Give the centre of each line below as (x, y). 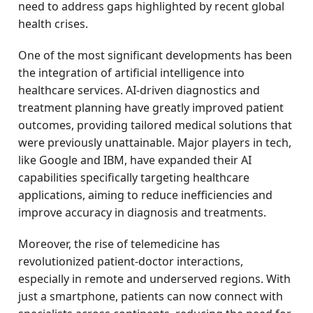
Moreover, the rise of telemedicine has (119, 244)
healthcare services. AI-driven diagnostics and (139, 90)
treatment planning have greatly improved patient (151, 108)
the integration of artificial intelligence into (132, 73)
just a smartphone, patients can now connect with (151, 296)
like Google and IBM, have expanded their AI (135, 160)
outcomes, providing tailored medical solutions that (155, 125)
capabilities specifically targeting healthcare (134, 177)
